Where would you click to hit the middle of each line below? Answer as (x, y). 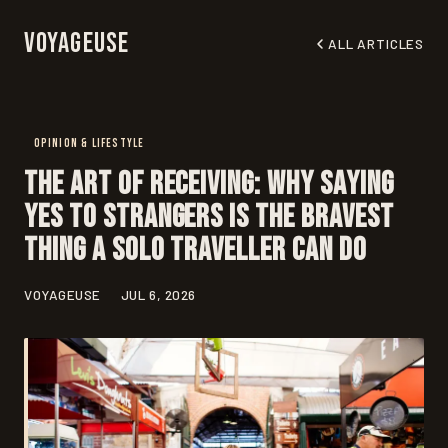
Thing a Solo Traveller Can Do (195, 251)
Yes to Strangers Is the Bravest (209, 218)
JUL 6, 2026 (158, 295)
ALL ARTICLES (376, 43)
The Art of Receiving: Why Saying (209, 185)
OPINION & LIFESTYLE (89, 143)
